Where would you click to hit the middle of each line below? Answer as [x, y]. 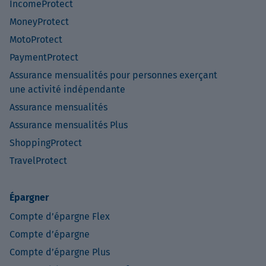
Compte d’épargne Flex [60, 217]
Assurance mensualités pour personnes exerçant [113, 75]
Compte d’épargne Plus [60, 252]
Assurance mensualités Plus [69, 125]
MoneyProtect [39, 22]
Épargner [29, 198]
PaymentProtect [44, 58]
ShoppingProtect [46, 143]
